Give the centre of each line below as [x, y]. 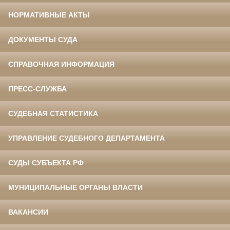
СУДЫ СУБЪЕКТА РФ [46, 162]
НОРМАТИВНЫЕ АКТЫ [49, 15]
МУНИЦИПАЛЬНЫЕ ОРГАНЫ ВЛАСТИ [75, 187]
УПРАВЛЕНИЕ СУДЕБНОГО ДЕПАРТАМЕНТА [87, 138]
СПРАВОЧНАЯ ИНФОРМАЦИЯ [61, 64]
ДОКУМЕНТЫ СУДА [43, 39]
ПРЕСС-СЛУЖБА [37, 89]
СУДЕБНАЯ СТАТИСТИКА [53, 113]
